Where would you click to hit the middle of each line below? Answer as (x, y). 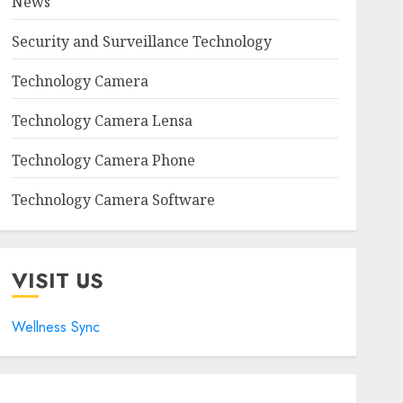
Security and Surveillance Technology (141, 41)
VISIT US (57, 280)
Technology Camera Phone (103, 160)
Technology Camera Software (113, 200)
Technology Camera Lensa (102, 121)
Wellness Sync (55, 327)
